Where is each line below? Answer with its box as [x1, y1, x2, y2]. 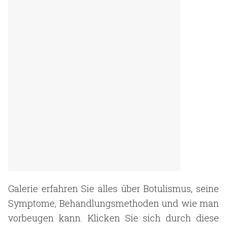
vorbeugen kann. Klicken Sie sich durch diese [8, 212, 219, 224]
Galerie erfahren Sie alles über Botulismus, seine [8, 182, 219, 195]
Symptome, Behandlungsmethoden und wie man [8, 197, 219, 209]
